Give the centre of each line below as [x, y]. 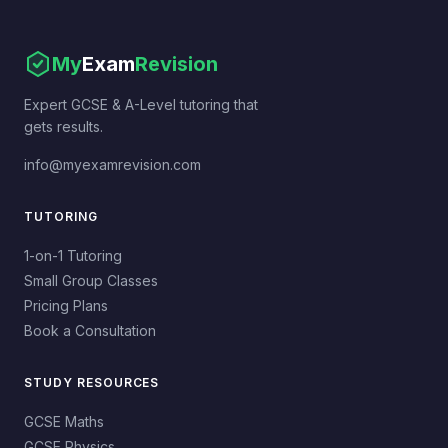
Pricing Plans [66, 306]
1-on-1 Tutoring [73, 256]
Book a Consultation [90, 331]
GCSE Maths [64, 422]
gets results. [63, 127]
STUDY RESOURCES [92, 383]
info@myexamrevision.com [112, 165]
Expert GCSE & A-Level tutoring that [141, 105]
